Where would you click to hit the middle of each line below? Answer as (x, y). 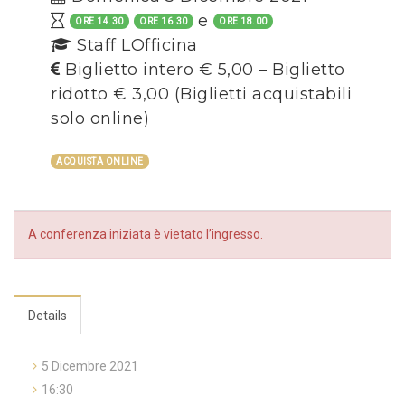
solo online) (100, 118)
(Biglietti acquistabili (263, 94)
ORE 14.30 (99, 21)
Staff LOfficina (135, 45)
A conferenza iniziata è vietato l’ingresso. (146, 234)
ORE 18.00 (243, 21)
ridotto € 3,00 (113, 94)
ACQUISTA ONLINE (100, 161)
